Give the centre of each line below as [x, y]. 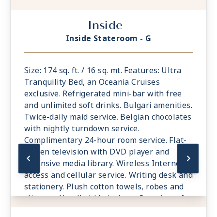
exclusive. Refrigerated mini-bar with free [103, 94]
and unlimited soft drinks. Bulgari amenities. [108, 106]
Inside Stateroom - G [108, 39]
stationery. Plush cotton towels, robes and [104, 187]
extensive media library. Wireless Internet [104, 164]
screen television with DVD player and [97, 152]
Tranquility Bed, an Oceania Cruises [92, 82]
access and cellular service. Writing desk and [108, 175]
